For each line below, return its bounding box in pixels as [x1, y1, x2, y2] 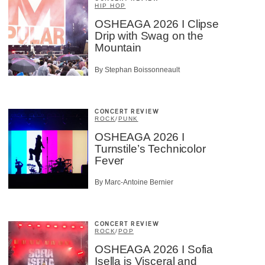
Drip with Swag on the [95, 30, 203, 43]
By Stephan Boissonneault [95, 65, 180, 74]
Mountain [95, 41, 141, 54]
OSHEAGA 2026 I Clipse [95, 18, 219, 31]
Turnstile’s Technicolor [95, 142, 206, 155]
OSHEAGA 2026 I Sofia [95, 243, 214, 256]
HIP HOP [95, 2, 126, 9]
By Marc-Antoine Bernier [95, 177, 173, 186]
